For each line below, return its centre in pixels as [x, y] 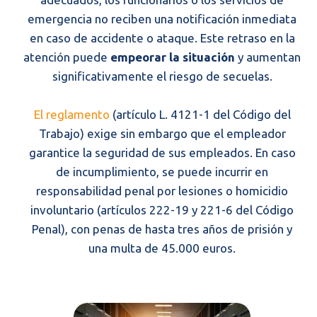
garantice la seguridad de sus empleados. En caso [162, 152]
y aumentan [268, 57]
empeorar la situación [173, 57]
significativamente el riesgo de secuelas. [162, 76]
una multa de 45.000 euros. [162, 248]
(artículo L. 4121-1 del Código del [200, 114]
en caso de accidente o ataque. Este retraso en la [162, 38]
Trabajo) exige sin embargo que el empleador [162, 133]
